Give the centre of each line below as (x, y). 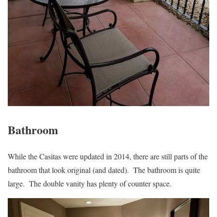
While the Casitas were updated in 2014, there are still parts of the (108, 156)
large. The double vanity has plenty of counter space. (90, 183)
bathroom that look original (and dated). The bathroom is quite (104, 170)
